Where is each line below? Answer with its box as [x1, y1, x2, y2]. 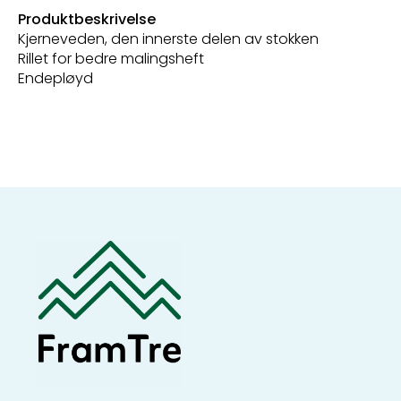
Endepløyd [18, 67, 93, 89]
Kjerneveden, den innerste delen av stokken [18, 28, 319, 49]
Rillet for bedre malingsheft [18, 47, 204, 69]
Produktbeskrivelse [18, 8, 156, 30]
